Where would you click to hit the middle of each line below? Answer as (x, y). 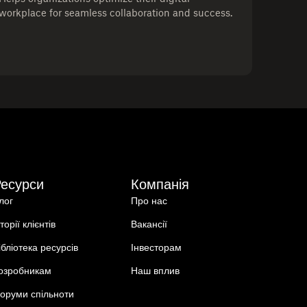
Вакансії (149, 224)
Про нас (149, 200)
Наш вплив (155, 270)
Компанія (160, 184)
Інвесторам (156, 247)
